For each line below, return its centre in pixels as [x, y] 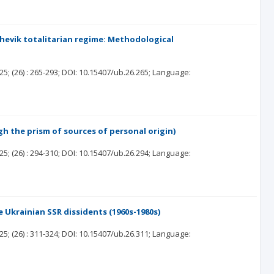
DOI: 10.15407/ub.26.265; [106, 72]
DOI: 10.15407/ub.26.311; [106, 234]
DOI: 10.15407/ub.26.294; [106, 153]
